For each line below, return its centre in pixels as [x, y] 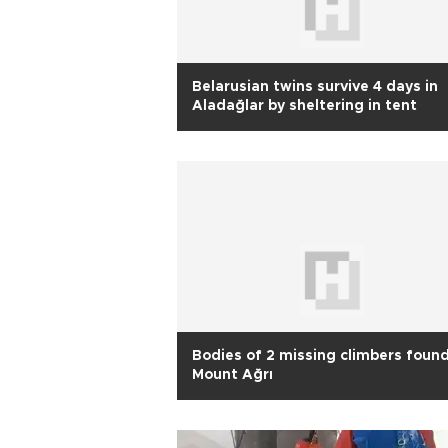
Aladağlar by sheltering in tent [304, 106]
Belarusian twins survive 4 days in [315, 87]
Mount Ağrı [232, 375]
